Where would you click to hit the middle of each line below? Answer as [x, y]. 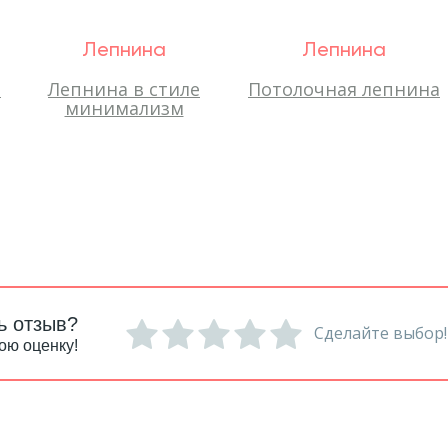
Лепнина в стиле [124, 89]
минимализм [124, 108]
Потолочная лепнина [344, 89]
